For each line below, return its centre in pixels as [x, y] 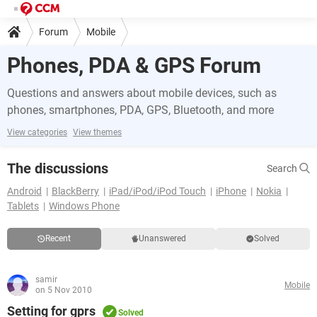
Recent [58, 238]
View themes [97, 132]
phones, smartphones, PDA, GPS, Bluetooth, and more [140, 110]
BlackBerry [75, 191]
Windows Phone [84, 206]
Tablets [23, 206]
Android [24, 191]
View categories [37, 132]
